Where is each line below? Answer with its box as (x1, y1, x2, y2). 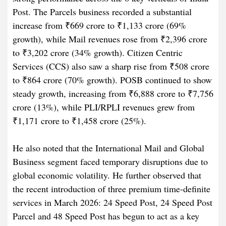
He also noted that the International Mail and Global (13, 142, 204, 154)
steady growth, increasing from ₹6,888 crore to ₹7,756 (13, 87, 213, 100)
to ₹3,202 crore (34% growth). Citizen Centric (13, 46, 183, 59)
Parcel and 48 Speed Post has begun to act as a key (13, 210, 199, 222)
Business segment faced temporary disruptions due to (13, 155, 208, 168)
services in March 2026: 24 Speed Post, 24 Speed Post (13, 196, 212, 209)
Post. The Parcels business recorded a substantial (13, 6, 192, 18)
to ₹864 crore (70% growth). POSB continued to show (13, 74, 212, 86)
